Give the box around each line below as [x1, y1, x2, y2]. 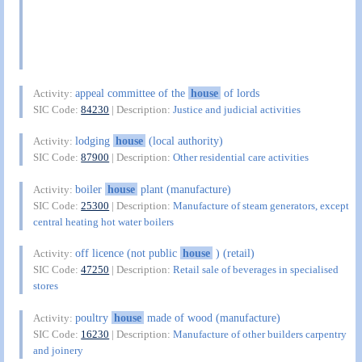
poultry [75, 310, 112, 324]
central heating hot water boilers [33, 215, 175, 228]
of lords [220, 86, 259, 99]
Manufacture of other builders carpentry [173, 327, 347, 340]
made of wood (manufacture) [143, 310, 280, 324]
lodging [75, 134, 114, 148]
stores [33, 280, 59, 293]
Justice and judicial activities [173, 103, 301, 116]
